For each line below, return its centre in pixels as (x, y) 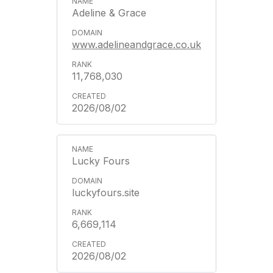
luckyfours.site (106, 192)
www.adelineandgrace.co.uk (136, 44)
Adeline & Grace (109, 12)
